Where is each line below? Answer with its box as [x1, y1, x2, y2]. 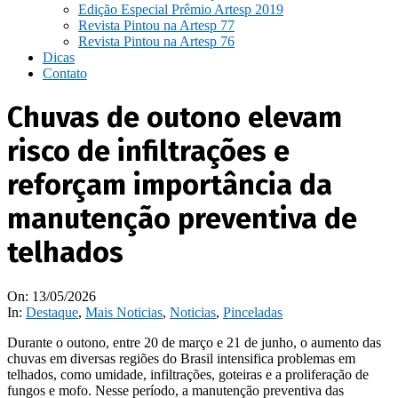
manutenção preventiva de [7, 202, 357, 236]
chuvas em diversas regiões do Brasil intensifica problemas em [7, 350, 355, 366]
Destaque [26, 304, 78, 320]
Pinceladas [223, 304, 283, 320]
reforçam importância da [7, 168, 332, 203]
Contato [43, 66, 87, 81]
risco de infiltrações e [7, 134, 290, 169]
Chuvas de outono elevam [7, 100, 342, 135]
